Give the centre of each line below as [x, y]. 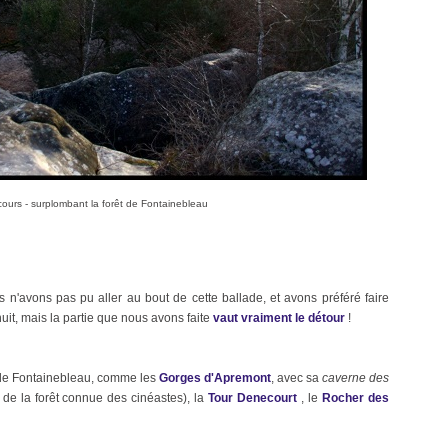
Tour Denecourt [253, 398]
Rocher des [356, 398]
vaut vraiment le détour [279, 318]
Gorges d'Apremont [215, 378]
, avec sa [296, 378]
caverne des [355, 378]
